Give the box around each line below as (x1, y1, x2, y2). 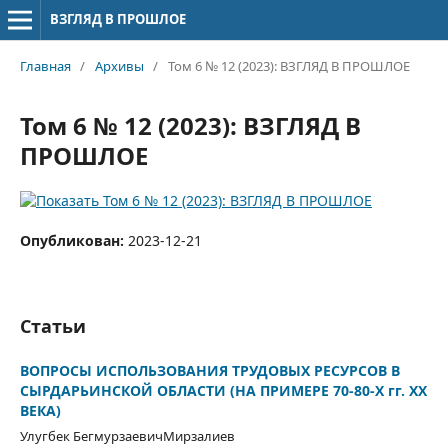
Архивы (94, 56, 144, 75)
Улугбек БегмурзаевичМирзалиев (19, 426, 235, 445)
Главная (19, 56, 71, 75)
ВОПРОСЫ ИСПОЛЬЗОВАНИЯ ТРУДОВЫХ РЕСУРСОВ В (19, 360, 400, 380)
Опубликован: (19, 230, 128, 250)
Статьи (19, 313, 86, 338)
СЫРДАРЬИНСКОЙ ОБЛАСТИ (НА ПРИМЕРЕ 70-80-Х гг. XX (19, 380, 427, 400)
